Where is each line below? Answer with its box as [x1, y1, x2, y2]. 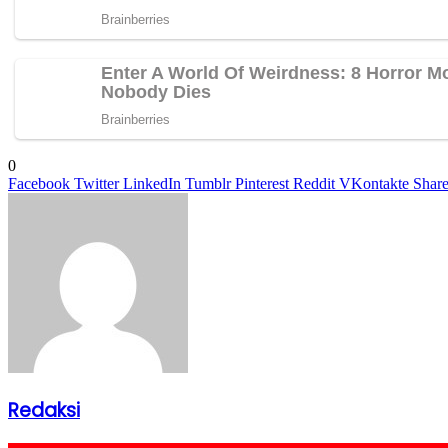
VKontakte [339, 174, 409, 192]
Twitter [74, 174, 119, 192]
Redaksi [8, 396, 80, 424]
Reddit [293, 174, 335, 192]
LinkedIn [123, 174, 181, 192]
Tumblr [185, 174, 231, 192]
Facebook [8, 174, 70, 192]
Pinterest [235, 174, 289, 192]
